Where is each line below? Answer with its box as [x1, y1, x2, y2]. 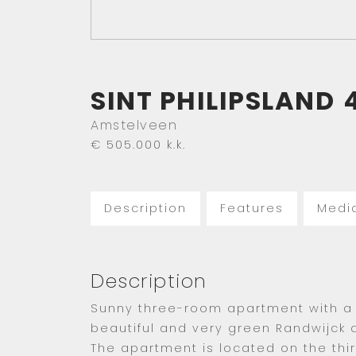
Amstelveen [91, 116, 177, 135]
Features [220, 200, 284, 217]
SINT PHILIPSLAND [91, 83, 335, 119]
